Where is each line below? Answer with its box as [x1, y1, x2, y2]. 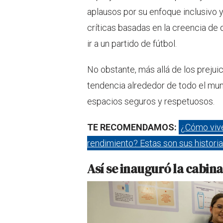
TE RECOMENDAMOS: [87, 122, 179, 133]
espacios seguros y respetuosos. [87, 96, 215, 107]
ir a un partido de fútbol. [87, 38, 177, 49]
